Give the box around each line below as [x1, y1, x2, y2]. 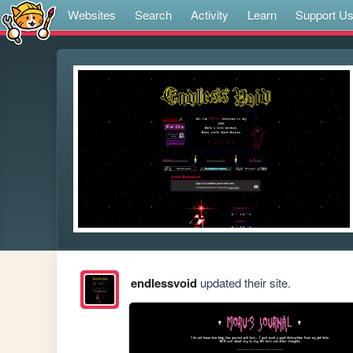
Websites [68, 6, 116, 23]
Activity [191, 6, 229, 23]
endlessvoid [130, 274, 197, 292]
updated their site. [196, 274, 291, 292]
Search [135, 6, 172, 23]
